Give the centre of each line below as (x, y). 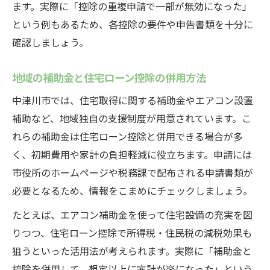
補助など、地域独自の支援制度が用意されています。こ (132, 118)
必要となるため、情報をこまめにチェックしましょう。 (132, 190)
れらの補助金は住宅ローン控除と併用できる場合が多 (127, 136)
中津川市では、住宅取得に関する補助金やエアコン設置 (133, 100)
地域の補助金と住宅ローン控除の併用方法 (109, 77)
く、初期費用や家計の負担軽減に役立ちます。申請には (132, 154)
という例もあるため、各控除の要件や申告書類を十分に (133, 24)
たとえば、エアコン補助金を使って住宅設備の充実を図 (132, 215)
